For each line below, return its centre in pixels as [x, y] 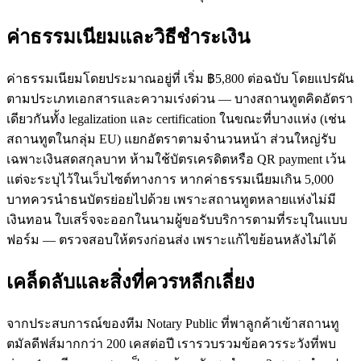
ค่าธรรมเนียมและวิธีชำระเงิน [128, 37]
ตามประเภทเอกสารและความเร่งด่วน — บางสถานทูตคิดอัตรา [180, 99]
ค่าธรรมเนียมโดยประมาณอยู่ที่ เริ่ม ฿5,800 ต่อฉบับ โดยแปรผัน [180, 79]
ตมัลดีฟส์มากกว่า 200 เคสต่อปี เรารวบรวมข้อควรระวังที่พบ [171, 343]
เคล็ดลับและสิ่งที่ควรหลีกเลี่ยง [131, 282]
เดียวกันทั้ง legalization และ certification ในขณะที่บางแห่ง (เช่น [176, 119]
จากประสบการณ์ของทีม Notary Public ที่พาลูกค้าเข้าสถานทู [173, 323]
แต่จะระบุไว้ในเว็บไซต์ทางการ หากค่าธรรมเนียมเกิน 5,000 [170, 180]
